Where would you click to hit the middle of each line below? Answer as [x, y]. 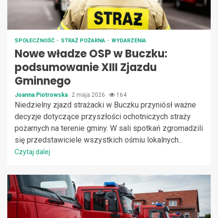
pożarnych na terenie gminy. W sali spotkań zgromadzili [109, 128]
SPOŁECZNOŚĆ [35, 40]
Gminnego [43, 81]
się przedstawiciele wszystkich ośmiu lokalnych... [99, 140]
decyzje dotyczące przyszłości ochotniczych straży [103, 116]
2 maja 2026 [89, 95]
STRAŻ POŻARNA [84, 40]
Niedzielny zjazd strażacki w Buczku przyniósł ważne [105, 105]
